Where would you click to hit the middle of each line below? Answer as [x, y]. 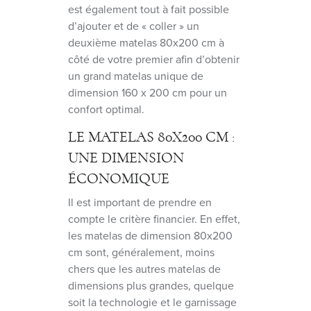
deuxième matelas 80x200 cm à [146, 42]
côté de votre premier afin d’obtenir [154, 59]
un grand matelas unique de [136, 76]
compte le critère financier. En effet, [154, 219]
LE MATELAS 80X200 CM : [151, 136]
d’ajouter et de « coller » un [134, 26]
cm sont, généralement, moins [141, 252]
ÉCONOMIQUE [119, 178]
